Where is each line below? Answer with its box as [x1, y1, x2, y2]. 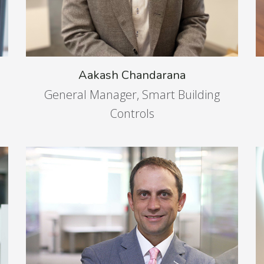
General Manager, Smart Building [44, 87, 220, 103]
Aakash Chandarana [78, 67, 186, 83]
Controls [110, 105, 154, 121]
